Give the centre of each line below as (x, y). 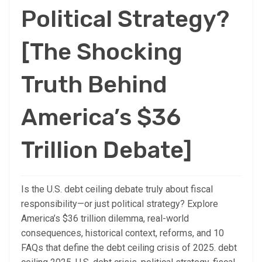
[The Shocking (102, 51)
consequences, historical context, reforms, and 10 (123, 233)
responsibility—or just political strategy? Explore (120, 204)
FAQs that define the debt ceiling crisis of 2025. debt (129, 247)
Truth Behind (94, 84)
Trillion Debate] (106, 150)
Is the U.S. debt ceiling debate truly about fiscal (117, 189)
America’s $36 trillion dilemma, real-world (105, 218)
